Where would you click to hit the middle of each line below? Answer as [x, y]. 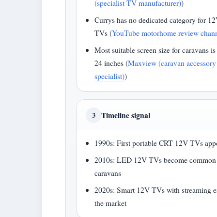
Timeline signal [126, 115]
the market [111, 203]
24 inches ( [111, 63]
